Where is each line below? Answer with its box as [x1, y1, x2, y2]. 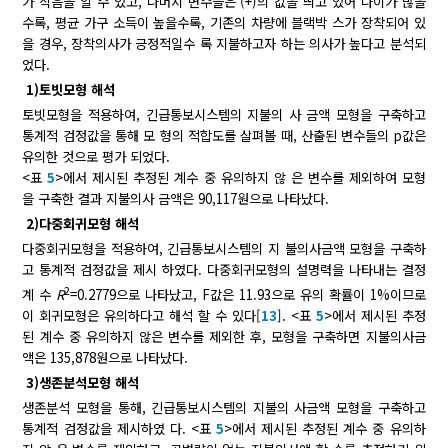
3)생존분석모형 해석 [26, 373, 140, 393]
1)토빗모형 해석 [26, 79, 116, 99]
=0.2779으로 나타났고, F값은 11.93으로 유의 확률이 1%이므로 [70, 285, 426, 305]
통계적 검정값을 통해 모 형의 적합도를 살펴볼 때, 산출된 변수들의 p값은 [22, 125, 426, 145]
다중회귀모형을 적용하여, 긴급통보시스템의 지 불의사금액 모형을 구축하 [22, 238, 426, 258]
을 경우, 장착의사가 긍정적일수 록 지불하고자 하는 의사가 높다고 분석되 [22, 33, 426, 53]
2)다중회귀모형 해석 [26, 213, 140, 233]
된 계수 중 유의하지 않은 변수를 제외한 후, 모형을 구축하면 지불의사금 [22, 327, 426, 347]
